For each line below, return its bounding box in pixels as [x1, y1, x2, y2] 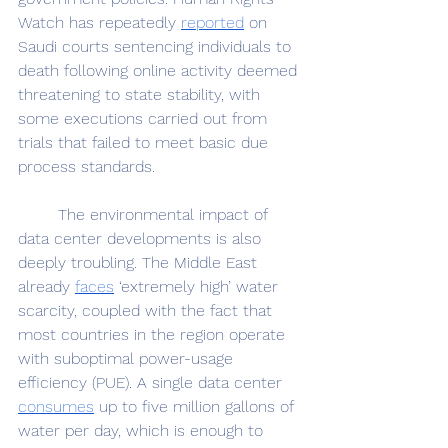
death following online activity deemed [18, 60, 302, 80]
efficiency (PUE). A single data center [18, 372, 287, 392]
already [18, 276, 75, 296]
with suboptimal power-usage [18, 348, 238, 368]
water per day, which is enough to [18, 420, 268, 440]
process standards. [18, 156, 160, 176]
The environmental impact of [18, 204, 58, 224]
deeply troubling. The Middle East [18, 252, 262, 272]
